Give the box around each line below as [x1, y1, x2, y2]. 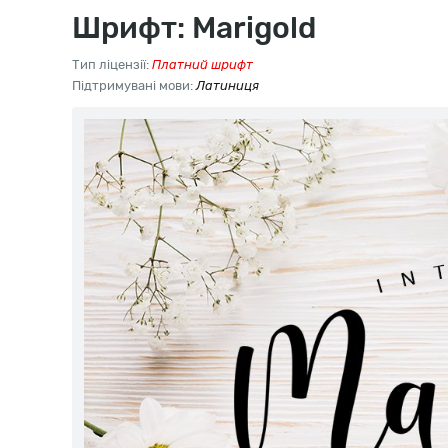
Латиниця [196, 78, 259, 93]
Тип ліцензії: [72, 57, 152, 72]
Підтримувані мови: [72, 78, 196, 93]
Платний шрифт [152, 57, 253, 72]
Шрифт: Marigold [72, 10, 316, 46]
